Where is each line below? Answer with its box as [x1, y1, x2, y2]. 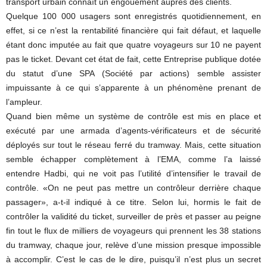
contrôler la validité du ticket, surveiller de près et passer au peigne [6, 212, 261, 221]
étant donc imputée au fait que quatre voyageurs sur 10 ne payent [6, 40, 261, 49]
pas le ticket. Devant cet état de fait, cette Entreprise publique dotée [6, 54, 261, 64]
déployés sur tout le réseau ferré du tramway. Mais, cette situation [6, 140, 261, 150]
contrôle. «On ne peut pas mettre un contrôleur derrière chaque [6, 183, 261, 193]
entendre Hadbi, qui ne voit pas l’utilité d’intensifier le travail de [6, 169, 261, 178]
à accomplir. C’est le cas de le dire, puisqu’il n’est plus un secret [6, 254, 261, 264]
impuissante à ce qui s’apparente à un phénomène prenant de [6, 83, 261, 92]
